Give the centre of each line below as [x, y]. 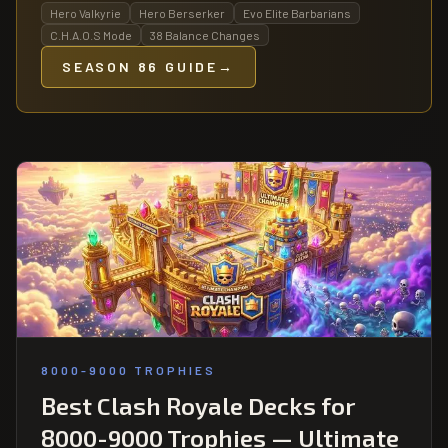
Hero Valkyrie [85, 12]
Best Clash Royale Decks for [198, 405]
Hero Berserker [182, 12]
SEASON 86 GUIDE [140, 66]
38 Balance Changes [205, 34]
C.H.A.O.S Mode [91, 34]
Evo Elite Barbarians [297, 12]
